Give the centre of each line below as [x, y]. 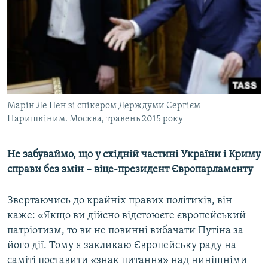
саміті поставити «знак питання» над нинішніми [127, 261]
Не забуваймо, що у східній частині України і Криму [134, 155]
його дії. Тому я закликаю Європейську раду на [122, 246]
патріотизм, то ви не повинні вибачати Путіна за [125, 231]
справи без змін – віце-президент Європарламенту [130, 170]
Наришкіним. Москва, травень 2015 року [95, 119]
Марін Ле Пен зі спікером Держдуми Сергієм [104, 106]
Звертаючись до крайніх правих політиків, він [120, 201]
